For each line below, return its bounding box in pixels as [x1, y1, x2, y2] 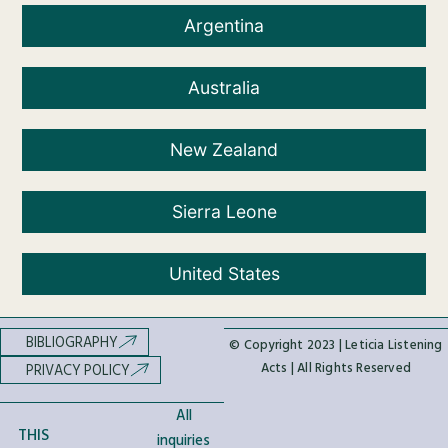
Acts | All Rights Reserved [260, 357, 412, 378]
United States [168, 262, 280, 284]
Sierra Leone [171, 200, 277, 222]
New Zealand [170, 138, 278, 160]
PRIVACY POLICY [26, 358, 130, 382]
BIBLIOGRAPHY [26, 330, 118, 354]
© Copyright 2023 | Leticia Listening [229, 334, 443, 355]
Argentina [184, 14, 264, 36]
